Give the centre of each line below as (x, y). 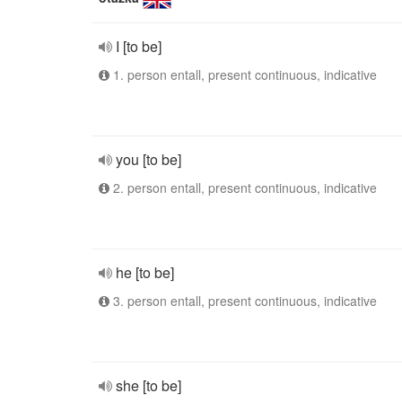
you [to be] (149, 159)
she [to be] (149, 385)
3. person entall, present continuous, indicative (243, 301)
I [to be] (139, 46)
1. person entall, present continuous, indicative (243, 74)
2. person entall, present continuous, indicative (243, 188)
